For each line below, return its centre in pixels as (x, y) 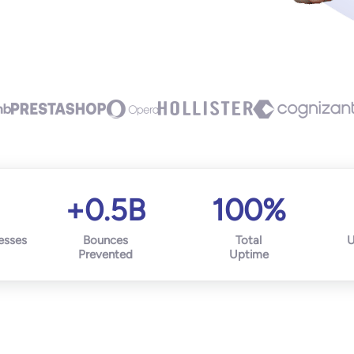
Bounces (105, 240)
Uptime (249, 254)
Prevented (105, 254)
